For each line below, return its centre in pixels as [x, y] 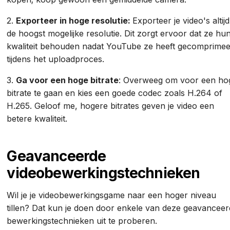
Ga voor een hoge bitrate [68, 80]
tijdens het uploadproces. [57, 59]
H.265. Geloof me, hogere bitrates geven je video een [111, 106]
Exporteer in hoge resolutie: [74, 20]
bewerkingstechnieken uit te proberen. [83, 221]
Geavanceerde [56, 156]
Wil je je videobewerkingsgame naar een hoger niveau [112, 195]
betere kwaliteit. [37, 118]
